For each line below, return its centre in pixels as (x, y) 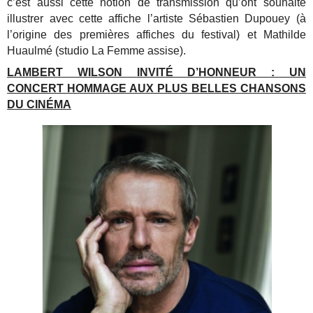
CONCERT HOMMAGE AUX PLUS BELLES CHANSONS (156, 88)
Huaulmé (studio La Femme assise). (97, 50)
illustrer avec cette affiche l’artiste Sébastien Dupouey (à (156, 18)
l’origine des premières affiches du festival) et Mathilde (156, 34)
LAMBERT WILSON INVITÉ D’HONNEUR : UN (156, 72)
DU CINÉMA (39, 104)
